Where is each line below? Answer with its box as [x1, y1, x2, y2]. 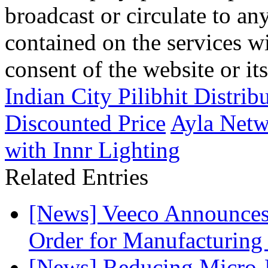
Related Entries [5, 163, 148, 190]
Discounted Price [5, 109, 166, 136]
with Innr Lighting [5, 136, 180, 163]
